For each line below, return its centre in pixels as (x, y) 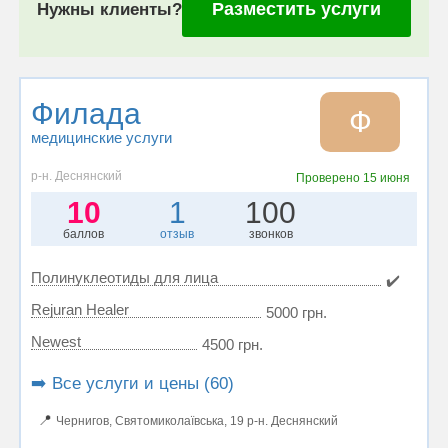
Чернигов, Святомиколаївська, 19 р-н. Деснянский (197, 421)
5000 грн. (296, 312)
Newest (56, 341)
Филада (86, 113)
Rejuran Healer (80, 309)
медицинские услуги (101, 137)
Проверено (329, 178)
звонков (270, 234)
